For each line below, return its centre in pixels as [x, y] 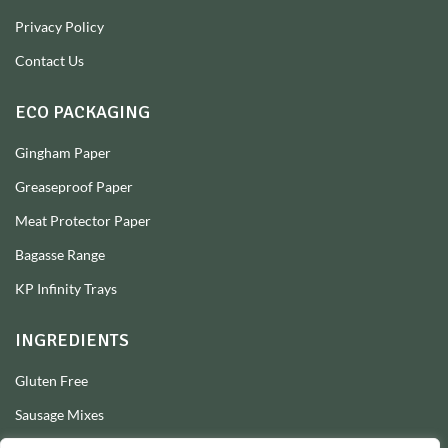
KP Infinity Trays [66, 289]
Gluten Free [51, 381]
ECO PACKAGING [82, 112]
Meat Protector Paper [83, 221]
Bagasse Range [60, 255]
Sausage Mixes [59, 415]
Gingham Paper [63, 153]
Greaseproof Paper [74, 187]
